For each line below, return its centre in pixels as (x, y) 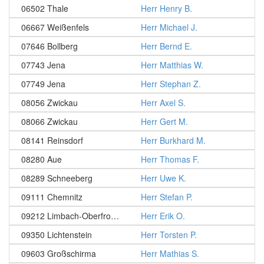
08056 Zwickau (49, 103)
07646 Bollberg (49, 46)
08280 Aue (42, 159)
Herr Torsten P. (169, 235)
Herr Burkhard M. (173, 140)
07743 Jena (43, 65)
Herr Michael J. (169, 27)
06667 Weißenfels (55, 27)
